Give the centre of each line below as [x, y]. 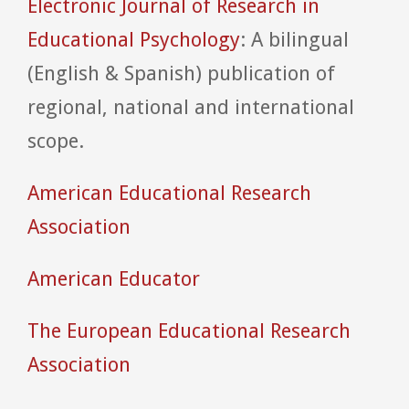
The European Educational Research [189, 330]
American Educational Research [169, 193]
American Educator [114, 278]
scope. [56, 141]
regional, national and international [191, 107]
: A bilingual [294, 39]
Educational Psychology [134, 39]
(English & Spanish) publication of [181, 73]
